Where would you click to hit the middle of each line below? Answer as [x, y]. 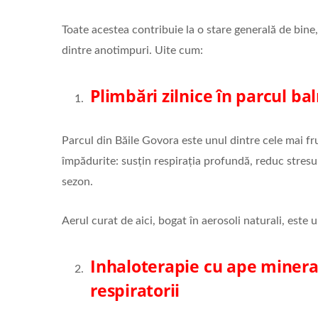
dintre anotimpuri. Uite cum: [132, 50]
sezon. [77, 181]
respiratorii [135, 290]
